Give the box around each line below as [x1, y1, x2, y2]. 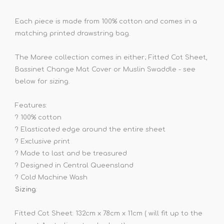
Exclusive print [20, 138, 70, 145]
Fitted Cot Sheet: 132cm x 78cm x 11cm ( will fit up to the [15, 210, 202, 217]
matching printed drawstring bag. [15, 30, 130, 37]
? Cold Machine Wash [15, 174, 87, 181]
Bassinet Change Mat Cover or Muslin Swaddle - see [15, 66, 195, 73]
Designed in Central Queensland [20, 162, 133, 169]
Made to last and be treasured [20, 150, 127, 157]
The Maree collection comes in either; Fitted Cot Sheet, [15, 54, 207, 61]
